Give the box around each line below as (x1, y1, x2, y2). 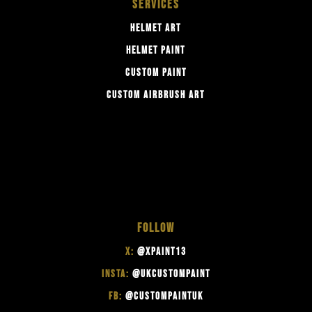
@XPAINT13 (136, 245, 187, 259)
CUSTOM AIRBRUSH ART (107, 88, 205, 102)
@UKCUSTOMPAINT (132, 267, 210, 281)
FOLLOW (136, 221, 175, 236)
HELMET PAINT (126, 44, 185, 58)
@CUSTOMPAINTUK (125, 290, 203, 304)
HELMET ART (130, 22, 181, 36)
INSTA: (101, 267, 132, 281)
